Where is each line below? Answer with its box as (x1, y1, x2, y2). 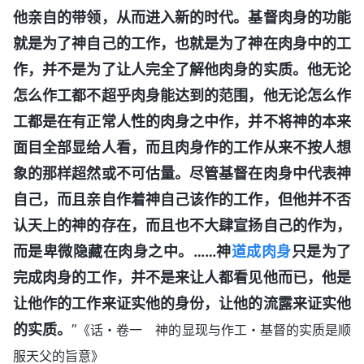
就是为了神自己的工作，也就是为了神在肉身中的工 (13, 34, 351, 52)
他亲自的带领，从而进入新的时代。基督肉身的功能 (13, 8, 351, 26)
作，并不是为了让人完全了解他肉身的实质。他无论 (13, 60, 351, 78)
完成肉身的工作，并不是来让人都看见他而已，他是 (13, 268, 351, 286)
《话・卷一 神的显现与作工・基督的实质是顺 (77, 321, 352, 338)
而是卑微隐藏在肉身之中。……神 (13, 242, 232, 260)
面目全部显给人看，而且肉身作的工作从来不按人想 (13, 138, 351, 156)
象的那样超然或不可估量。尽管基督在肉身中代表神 (13, 164, 351, 182)
